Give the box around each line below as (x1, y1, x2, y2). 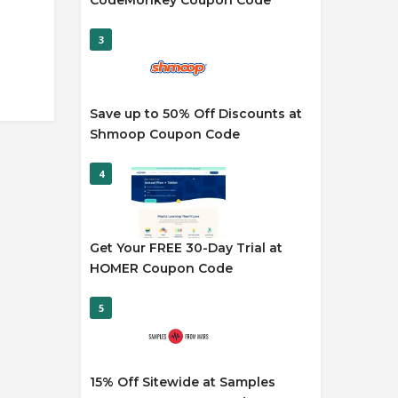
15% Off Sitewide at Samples (90, 374, 275, 390)
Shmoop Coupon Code (90, 126, 240, 142)
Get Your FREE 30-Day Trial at (90, 240, 283, 256)
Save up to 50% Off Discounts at (90, 106, 302, 122)
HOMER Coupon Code (90, 260, 233, 276)
